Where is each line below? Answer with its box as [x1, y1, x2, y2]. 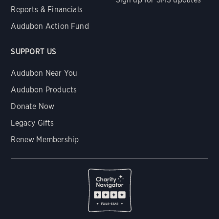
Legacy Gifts [11, 118, 54, 128]
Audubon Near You [11, 68, 78, 78]
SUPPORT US [11, 47, 57, 57]
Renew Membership [11, 135, 79, 145]
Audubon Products [11, 85, 77, 95]
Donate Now [11, 102, 55, 111]
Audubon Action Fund [11, 22, 89, 31]
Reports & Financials [11, 5, 83, 15]
